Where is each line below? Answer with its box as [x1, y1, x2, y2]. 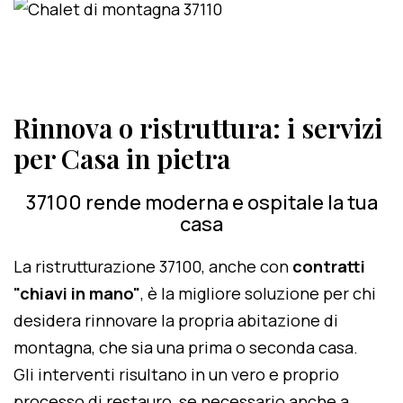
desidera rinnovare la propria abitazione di [13, 309, 338, 331]
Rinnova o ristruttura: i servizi [13, 110, 382, 146]
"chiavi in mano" [13, 282, 140, 304]
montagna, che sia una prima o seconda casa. [13, 336, 358, 358]
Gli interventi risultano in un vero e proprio [13, 363, 339, 385]
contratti [292, 255, 365, 277]
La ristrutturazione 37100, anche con [13, 255, 292, 277]
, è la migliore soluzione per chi [140, 282, 376, 304]
